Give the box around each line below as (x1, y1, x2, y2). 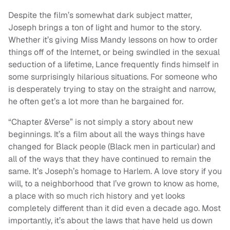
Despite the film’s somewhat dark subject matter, (8, 10, 192, 21)
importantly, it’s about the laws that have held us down (8, 215, 213, 226)
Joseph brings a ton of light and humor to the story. (8, 22, 201, 33)
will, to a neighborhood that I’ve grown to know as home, (8, 178, 219, 189)
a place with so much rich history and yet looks (8, 190, 185, 202)
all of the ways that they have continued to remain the (8, 154, 211, 165)
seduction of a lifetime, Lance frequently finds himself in (8, 59, 219, 70)
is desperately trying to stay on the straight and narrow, (8, 84, 216, 95)
